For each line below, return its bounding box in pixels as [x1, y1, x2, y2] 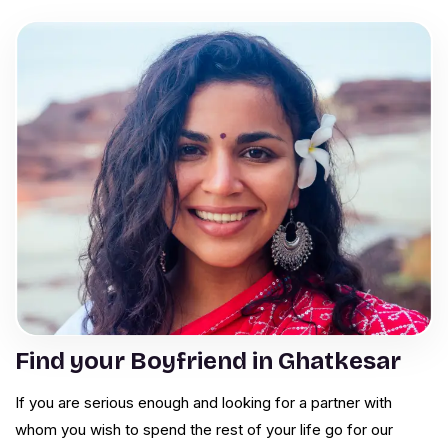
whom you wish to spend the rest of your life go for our [15, 420, 393, 440]
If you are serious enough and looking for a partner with [15, 393, 392, 413]
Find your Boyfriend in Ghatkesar [15, 347, 401, 376]
